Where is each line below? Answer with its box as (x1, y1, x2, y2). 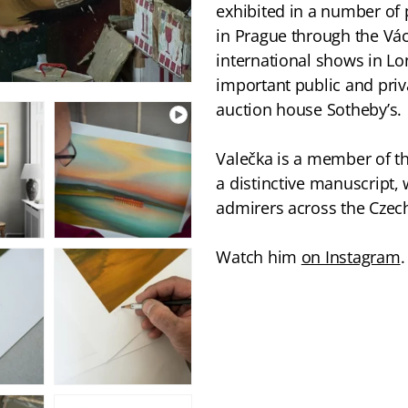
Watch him (216, 246, 301, 268)
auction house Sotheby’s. (216, 98, 402, 120)
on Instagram (301, 246, 401, 268)
